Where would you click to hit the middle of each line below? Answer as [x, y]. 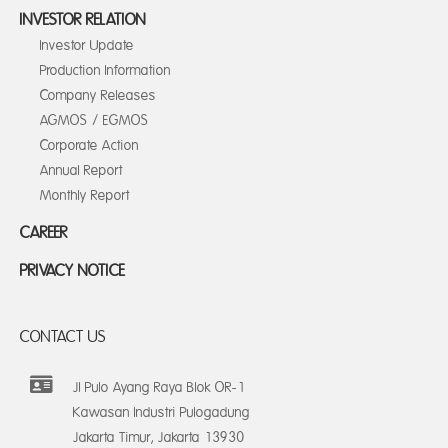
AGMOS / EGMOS [94, 120]
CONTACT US [63, 337]
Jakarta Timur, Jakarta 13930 [158, 437]
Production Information [105, 70]
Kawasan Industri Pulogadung [161, 412]
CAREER [44, 233]
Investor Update [87, 45]
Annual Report [81, 170]
